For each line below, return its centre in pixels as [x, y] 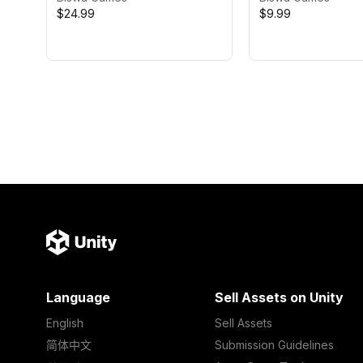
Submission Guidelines [274, 345]
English [65, 323]
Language [78, 297]
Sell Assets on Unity [279, 297]
